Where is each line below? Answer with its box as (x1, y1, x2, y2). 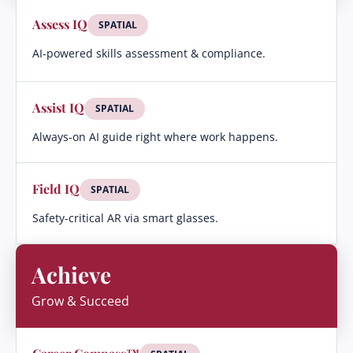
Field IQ (32, 180, 80, 197)
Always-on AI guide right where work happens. (32, 129, 278, 144)
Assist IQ (32, 99, 84, 116)
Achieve (32, 260, 111, 289)
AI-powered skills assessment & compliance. (32, 46, 266, 61)
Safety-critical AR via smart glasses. (32, 210, 218, 225)
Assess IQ (32, 16, 87, 32)
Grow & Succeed (32, 292, 129, 310)
